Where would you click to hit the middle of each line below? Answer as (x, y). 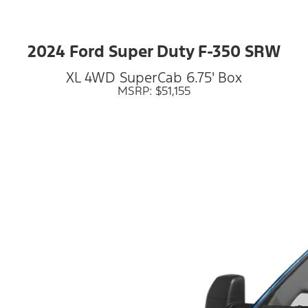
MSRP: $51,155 (154, 90)
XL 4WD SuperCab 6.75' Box (154, 77)
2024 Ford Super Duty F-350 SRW (154, 52)
